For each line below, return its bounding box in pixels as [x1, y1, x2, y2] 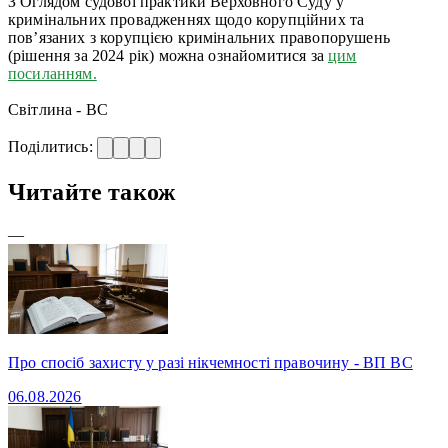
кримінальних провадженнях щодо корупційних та [8, 10, 365, 28]
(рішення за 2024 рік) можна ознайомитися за [8, 46, 329, 64]
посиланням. [8, 64, 97, 82]
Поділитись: [8, 137, 97, 155]
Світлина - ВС [8, 100, 109, 118]
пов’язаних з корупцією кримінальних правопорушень [8, 28, 390, 46]
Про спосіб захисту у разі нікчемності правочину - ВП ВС [8, 353, 413, 371]
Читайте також [8, 178, 176, 205]
